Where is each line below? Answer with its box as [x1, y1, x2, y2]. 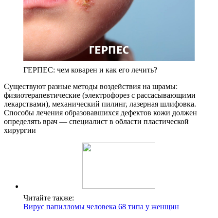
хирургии [4, 126, 36, 134]
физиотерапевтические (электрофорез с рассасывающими [4, 91, 196, 99]
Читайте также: [23, 193, 74, 202]
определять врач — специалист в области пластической [4, 117, 189, 126]
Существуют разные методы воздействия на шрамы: [4, 82, 178, 91]
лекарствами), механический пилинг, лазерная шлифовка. [4, 99, 196, 108]
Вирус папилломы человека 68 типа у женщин [23, 202, 179, 211]
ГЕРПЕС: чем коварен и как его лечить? [23, 65, 157, 74]
